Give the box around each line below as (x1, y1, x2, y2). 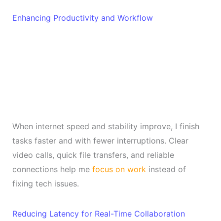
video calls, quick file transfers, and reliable (12, 149, 174, 160)
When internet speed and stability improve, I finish (12, 121, 199, 131)
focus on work (92, 164, 146, 174)
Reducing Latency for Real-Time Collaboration (12, 208, 185, 219)
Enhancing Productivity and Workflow (12, 12, 153, 23)
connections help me (12, 164, 92, 174)
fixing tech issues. (12, 178, 79, 188)
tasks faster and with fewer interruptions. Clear (12, 135, 188, 146)
